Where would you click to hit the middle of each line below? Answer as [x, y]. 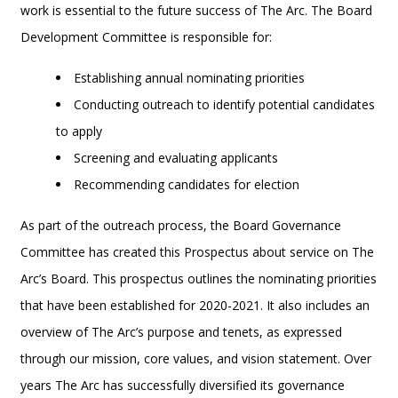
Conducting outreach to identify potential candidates [225, 104]
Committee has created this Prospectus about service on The [198, 252]
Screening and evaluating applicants [176, 158]
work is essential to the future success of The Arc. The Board [197, 10]
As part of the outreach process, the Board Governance [181, 225]
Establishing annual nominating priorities [190, 78]
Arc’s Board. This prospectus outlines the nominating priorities [199, 279]
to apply [80, 131]
